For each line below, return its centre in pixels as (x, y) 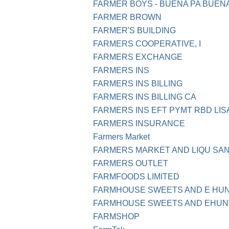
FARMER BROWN (127, 17)
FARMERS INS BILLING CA (145, 97)
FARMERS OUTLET (131, 164)
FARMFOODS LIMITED (136, 177)
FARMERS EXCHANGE (138, 57)
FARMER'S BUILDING (134, 31)
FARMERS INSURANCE (139, 124)
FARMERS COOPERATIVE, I (147, 44)
